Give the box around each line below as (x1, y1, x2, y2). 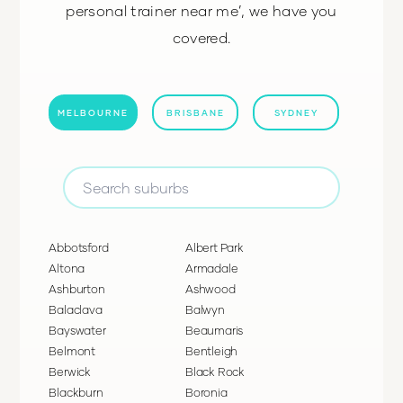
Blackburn (49, 385, 103, 400)
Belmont (49, 344, 95, 359)
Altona (49, 261, 85, 276)
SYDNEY (273, 107, 318, 119)
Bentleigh (185, 344, 238, 359)
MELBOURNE (58, 107, 130, 119)
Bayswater (49, 323, 106, 338)
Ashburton (49, 282, 105, 297)
